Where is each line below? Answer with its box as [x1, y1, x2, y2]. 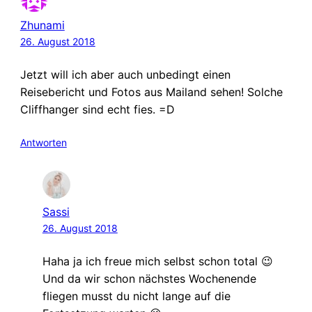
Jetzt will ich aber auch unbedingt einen [19, 68, 231, 82]
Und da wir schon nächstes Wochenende [42, 271, 256, 286]
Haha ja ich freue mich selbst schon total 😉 [42, 253, 273, 268]
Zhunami [19, 18, 65, 33]
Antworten [19, 136, 67, 149]
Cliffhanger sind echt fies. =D [19, 102, 175, 117]
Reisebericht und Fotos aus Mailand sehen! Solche [19, 85, 283, 100]
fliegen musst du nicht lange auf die [42, 288, 231, 303]
